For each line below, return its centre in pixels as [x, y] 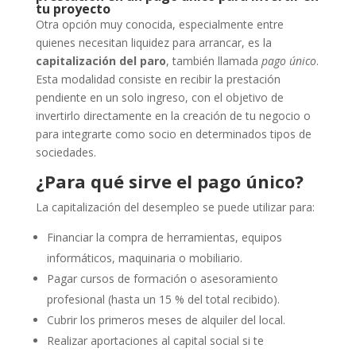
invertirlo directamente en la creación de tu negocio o [173, 116]
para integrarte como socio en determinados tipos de [173, 134]
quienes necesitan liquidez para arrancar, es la [153, 43]
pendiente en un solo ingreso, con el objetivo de [159, 98]
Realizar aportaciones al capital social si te [155, 341]
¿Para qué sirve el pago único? [169, 182]
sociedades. [66, 153]
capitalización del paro [101, 61]
